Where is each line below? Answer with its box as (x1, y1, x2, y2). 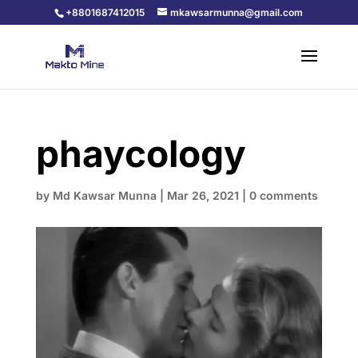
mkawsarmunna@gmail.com (170, 6, 304, 18)
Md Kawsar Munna (52, 189, 157, 202)
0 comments (249, 189, 318, 202)
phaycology (35, 131, 246, 176)
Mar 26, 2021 (166, 189, 239, 202)
